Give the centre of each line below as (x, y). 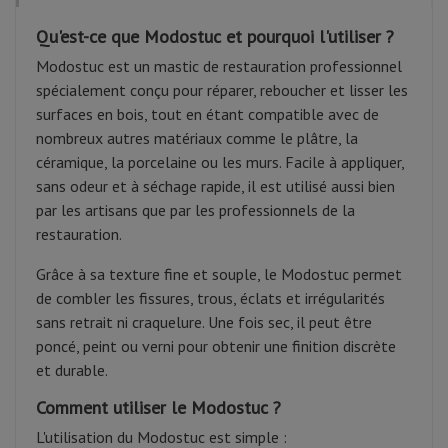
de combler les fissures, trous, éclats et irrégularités (210, 298)
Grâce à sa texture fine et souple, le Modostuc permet (219, 274)
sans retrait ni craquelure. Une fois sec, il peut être (204, 322)
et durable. (72, 370)
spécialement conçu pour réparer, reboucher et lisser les (222, 90)
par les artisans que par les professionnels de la (195, 210)
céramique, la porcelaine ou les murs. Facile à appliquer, (220, 162)
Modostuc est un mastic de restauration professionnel (219, 66)
